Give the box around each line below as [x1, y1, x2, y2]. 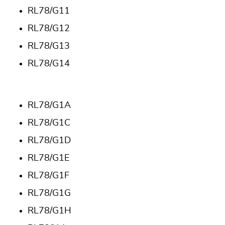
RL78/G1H [28, 206, 71, 216]
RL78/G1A [28, 101, 71, 110]
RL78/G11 [28, 7, 70, 16]
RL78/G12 [28, 24, 70, 34]
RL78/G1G [28, 189, 71, 198]
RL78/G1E [28, 154, 69, 163]
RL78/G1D [28, 136, 71, 146]
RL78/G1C [28, 119, 70, 128]
